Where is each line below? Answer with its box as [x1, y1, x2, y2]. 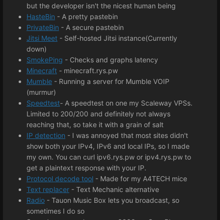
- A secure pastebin [59, 23, 124, 32]
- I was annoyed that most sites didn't [65, 131, 188, 140]
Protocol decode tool [27, 174, 93, 183]
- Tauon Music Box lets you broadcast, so [45, 196, 179, 205]
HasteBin [27, 12, 55, 21]
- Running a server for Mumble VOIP [52, 77, 169, 86]
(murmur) [27, 88, 56, 97]
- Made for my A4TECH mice [93, 174, 187, 183]
